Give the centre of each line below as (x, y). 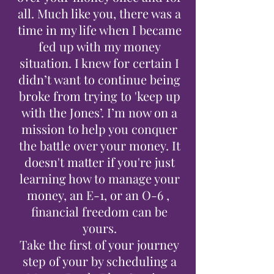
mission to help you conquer (99, 129)
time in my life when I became (99, 30)
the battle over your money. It (99, 145)
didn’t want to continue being (99, 79)
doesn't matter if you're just (99, 162)
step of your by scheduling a (99, 261)
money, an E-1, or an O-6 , (99, 195)
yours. (99, 228)
